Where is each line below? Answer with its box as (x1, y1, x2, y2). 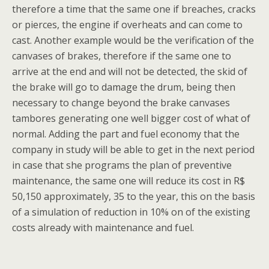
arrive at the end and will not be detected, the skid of (12, 65, 247, 78)
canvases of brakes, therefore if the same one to (12, 49, 231, 62)
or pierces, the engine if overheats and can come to (12, 18, 243, 31)
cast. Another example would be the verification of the (12, 34, 254, 47)
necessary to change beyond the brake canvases (12, 96, 230, 109)
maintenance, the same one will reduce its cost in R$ (12, 174, 245, 187)
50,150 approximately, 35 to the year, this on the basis (12, 190, 255, 203)
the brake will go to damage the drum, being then (12, 80, 235, 94)
